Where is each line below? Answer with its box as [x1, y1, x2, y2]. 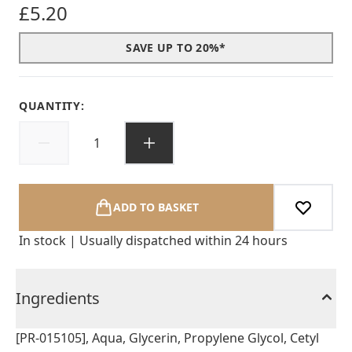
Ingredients [16, 288, 100, 309]
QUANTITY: [19, 98, 85, 113]
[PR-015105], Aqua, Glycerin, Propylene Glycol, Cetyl [16, 329, 319, 346]
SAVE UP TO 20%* [126, 40, 226, 55]
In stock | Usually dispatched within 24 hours [19, 232, 288, 249]
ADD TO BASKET [112, 200, 199, 214]
